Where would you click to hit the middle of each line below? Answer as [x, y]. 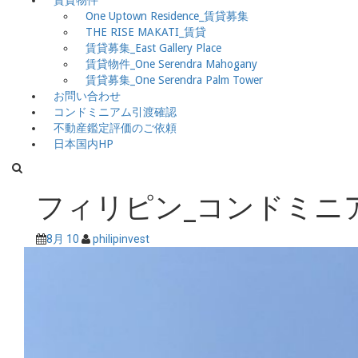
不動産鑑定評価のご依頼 [115, 128]
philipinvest [121, 239]
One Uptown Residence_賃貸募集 [167, 16]
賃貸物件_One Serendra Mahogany [171, 64]
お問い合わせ [87, 96]
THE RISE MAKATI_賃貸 [146, 32]
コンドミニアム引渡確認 [115, 112]
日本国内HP [84, 144]
